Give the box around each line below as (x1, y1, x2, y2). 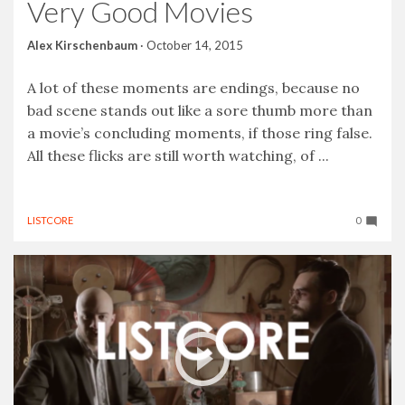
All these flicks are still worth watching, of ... (27, 146, 329, 165)
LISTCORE (27, 213, 73, 226)
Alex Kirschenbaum (27, 37, 137, 52)
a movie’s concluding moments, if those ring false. (27, 123, 372, 142)
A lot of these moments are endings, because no (27, 78, 360, 97)
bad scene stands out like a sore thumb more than (27, 100, 372, 119)
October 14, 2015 (146, 37, 243, 52)
